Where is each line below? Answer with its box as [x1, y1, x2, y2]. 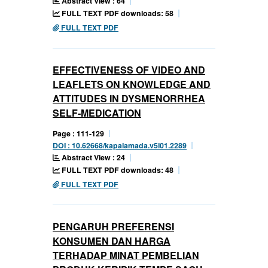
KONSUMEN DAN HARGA [53, 233, 170, 248]
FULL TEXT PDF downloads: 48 [60, 164, 173, 175]
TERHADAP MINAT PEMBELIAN [53, 248, 199, 262]
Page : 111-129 [53, 127, 104, 139]
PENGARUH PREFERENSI [53, 219, 174, 233]
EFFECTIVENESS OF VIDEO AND [53, 62, 205, 77]
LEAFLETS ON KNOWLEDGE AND [53, 77, 211, 91]
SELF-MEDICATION [53, 105, 141, 120]
